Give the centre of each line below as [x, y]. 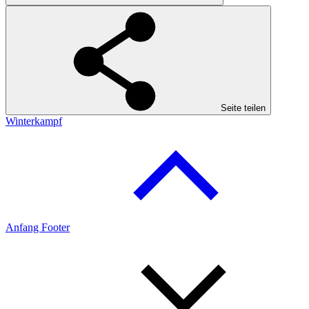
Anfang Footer [38, 228]
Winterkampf [34, 121]
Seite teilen [243, 108]
